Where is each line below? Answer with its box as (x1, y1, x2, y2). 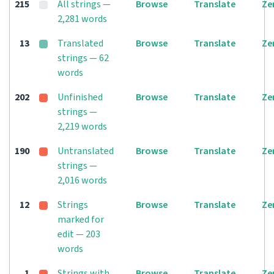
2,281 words (57, 12, 107, 26)
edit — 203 (57, 228, 100, 241)
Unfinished (57, 91, 103, 104)
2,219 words (57, 120, 107, 133)
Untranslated (57, 144, 114, 158)
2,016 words (57, 174, 107, 187)
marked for (57, 213, 104, 226)
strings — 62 (57, 51, 109, 65)
